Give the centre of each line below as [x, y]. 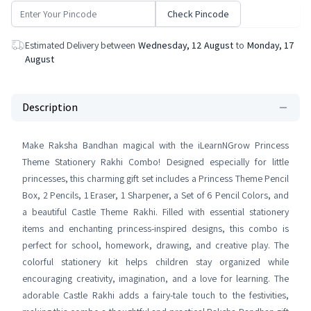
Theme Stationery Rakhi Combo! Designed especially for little [155, 161]
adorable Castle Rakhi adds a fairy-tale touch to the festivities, [155, 295]
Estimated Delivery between [80, 45]
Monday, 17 [271, 45]
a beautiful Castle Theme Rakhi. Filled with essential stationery [155, 211]
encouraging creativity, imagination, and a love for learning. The [155, 278]
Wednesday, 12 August [186, 45]
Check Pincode [198, 14]
